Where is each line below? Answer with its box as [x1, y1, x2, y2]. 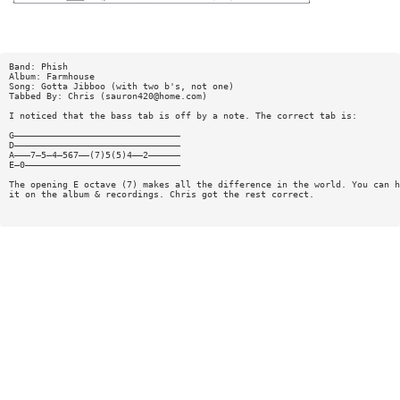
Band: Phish [8, 61, 68, 71]
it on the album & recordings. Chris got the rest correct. [8, 188, 314, 199]
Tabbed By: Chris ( [8, 90, 105, 101]
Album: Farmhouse [8, 71, 95, 81]
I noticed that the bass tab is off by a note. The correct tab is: [8, 110, 357, 121]
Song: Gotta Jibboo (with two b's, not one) [8, 80, 234, 91]
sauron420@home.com [104, 90, 202, 101]
